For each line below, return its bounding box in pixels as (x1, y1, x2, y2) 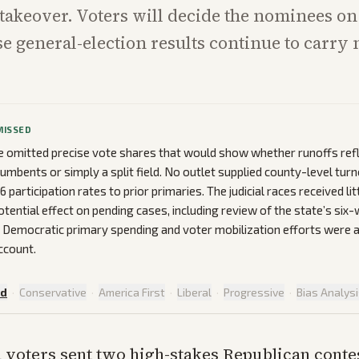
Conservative (19, 285, 87, 300)
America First (99, 285, 165, 300)
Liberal (177, 285, 212, 300)
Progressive (224, 285, 284, 300)
